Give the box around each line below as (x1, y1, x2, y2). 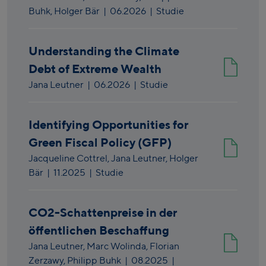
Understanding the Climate (28, 44, 179, 58)
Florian (150, 240, 179, 252)
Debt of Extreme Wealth (28, 62, 161, 76)
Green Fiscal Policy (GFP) (28, 135, 172, 150)
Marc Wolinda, (87, 240, 150, 252)
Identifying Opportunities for (28, 118, 188, 132)
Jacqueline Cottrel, (28, 153, 111, 164)
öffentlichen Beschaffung (28, 223, 169, 237)
